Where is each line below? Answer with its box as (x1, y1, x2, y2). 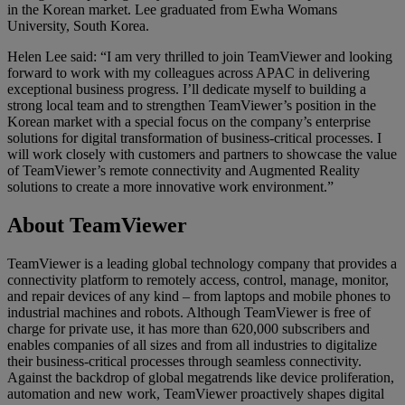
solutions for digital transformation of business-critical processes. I (7, 129, 381, 146)
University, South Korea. (7, 17, 149, 33)
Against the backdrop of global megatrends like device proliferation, (7, 369, 394, 385)
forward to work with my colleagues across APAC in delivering (7, 64, 370, 80)
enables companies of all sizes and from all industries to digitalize (7, 336, 377, 353)
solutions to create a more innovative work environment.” (7, 178, 334, 194)
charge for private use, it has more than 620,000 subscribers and (7, 320, 370, 336)
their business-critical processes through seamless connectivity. (7, 353, 362, 369)
